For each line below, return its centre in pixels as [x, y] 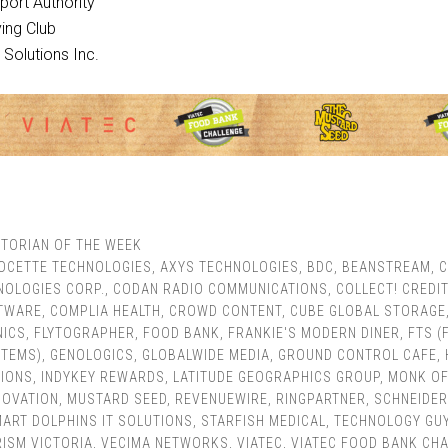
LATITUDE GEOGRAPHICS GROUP [276, 376]
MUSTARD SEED [117, 398]
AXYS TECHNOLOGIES [229, 266]
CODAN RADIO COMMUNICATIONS [220, 288]
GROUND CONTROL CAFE [357, 354]
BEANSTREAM [386, 266]
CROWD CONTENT [225, 310]
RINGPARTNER [321, 398]
